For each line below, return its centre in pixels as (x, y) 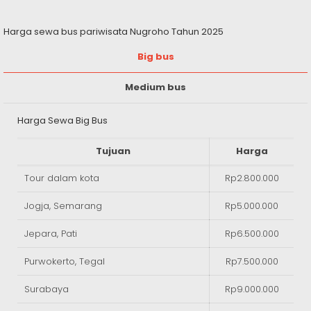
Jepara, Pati (51, 234)
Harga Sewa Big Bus (62, 121)
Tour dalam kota (62, 178)
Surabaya (47, 289)
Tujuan (113, 151)
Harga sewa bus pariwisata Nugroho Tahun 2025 (114, 32)
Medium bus (155, 87)
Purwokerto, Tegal (65, 262)
